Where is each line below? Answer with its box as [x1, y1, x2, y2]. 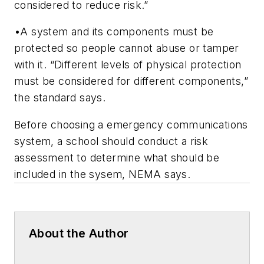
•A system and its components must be [14, 25, 214, 38]
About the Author [29, 226, 129, 240]
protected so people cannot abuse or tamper [14, 42, 239, 55]
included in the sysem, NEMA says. [14, 167, 191, 180]
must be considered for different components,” [14, 75, 248, 88]
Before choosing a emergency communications [14, 118, 248, 131]
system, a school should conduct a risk [14, 134, 209, 147]
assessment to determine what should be [14, 151, 220, 164]
